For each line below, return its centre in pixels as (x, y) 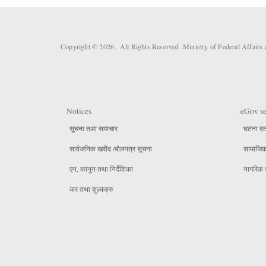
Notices (79, 111)
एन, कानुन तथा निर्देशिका (101, 169)
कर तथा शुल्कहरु (91, 189)
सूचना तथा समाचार (94, 128)
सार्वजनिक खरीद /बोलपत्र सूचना (111, 149)
